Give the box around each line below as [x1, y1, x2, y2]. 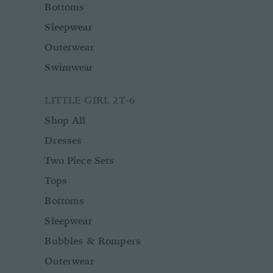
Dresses [44, 133, 82, 147]
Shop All [44, 113, 86, 127]
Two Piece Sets [44, 153, 115, 167]
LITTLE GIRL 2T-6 [44, 93, 135, 107]
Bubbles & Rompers [44, 233, 141, 247]
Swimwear [44, 60, 94, 74]
